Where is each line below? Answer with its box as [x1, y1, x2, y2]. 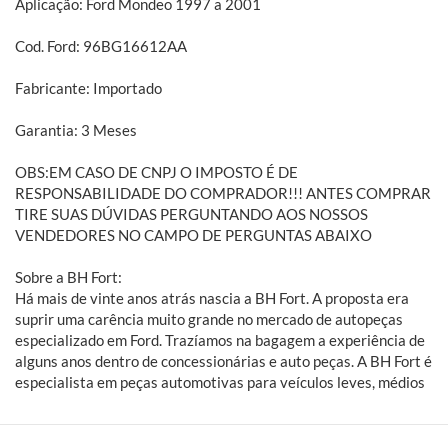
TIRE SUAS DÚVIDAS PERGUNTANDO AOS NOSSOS [15, 204, 368, 223]
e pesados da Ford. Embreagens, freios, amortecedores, [15, 393, 372, 412]
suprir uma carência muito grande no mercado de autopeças [15, 309, 403, 328]
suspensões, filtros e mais [15, 414, 182, 433]
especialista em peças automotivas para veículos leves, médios [15, 372, 425, 391]
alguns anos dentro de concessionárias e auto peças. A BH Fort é [15, 351, 432, 370]
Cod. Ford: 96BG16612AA [15, 36, 187, 55]
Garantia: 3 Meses [15, 120, 140, 139]
